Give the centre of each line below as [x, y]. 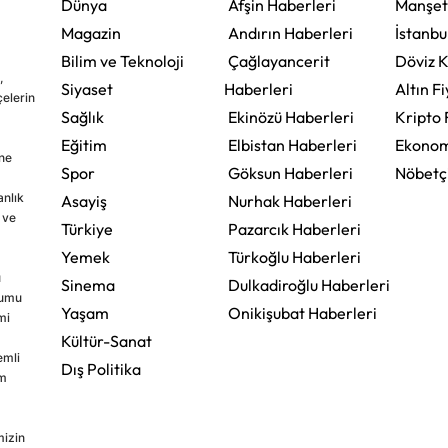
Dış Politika [100, 368]
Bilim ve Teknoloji [122, 60]
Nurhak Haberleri [289, 200]
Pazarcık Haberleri [294, 228]
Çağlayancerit [278, 60]
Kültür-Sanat [106, 340]
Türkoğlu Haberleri [294, 256]
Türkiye [86, 228]
